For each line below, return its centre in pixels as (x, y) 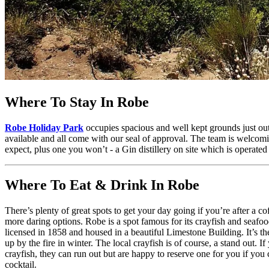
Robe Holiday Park (44, 127)
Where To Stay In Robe (77, 102)
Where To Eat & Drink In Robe (102, 185)
